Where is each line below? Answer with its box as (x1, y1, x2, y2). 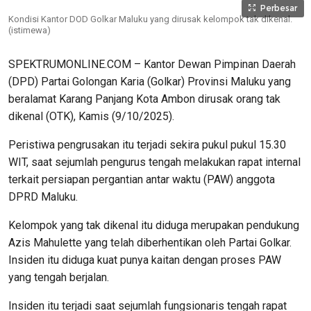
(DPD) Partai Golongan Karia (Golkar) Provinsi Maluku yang (8, 75, 291, 89)
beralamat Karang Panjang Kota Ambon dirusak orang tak (8, 92, 280, 106)
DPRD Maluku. (8, 190, 78, 204)
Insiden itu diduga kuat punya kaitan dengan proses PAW (8, 253, 281, 267)
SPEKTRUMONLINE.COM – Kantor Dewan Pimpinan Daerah (8, 58, 296, 72)
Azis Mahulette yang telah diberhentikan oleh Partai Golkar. (8, 236, 292, 250)
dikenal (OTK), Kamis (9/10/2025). (8, 110, 174, 124)
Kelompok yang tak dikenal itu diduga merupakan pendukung (8, 219, 299, 233)
